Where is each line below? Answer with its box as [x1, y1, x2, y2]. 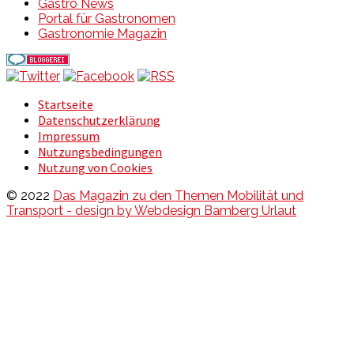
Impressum [38, 127, 100, 144]
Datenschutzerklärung [38, 111, 160, 128]
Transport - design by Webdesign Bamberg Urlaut [6, 202, 296, 218]
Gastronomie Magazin [38, 25, 167, 41]
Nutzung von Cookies [38, 159, 153, 175]
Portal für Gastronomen [38, 10, 175, 26]
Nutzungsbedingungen [38, 143, 162, 160]
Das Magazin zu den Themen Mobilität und [53, 187, 303, 203]
